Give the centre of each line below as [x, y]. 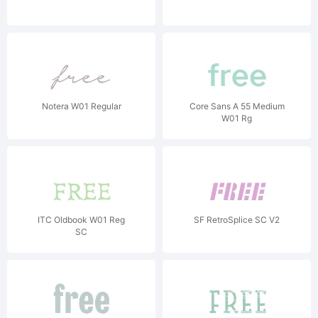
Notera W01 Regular [81, 106]
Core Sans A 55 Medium [237, 106]
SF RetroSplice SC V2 [237, 220]
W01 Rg [237, 118]
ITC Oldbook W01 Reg [81, 220]
